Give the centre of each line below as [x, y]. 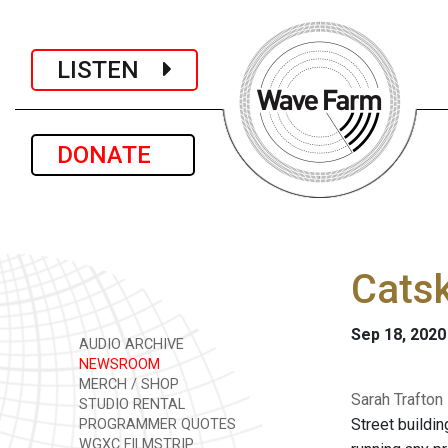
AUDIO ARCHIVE [129, 344]
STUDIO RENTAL [130, 404]
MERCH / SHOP [127, 384]
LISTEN [110, 69]
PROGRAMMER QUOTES [155, 424]
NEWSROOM [117, 364]
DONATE [113, 155]
